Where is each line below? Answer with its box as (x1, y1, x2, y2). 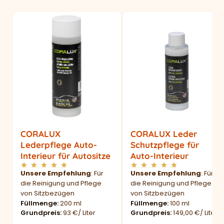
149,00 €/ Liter (173, 208, 217, 218)
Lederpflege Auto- (20, 139, 97, 150)
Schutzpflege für (130, 139, 199, 150)
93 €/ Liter (63, 208, 95, 218)
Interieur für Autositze (20, 150, 110, 161)
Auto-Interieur (130, 150, 188, 161)
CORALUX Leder (130, 128, 197, 139)
